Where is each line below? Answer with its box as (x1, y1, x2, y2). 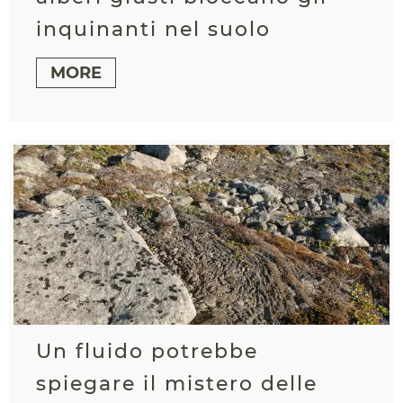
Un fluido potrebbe (36, 338, 258, 363)
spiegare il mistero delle (36, 371, 318, 396)
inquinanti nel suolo (36, 16, 271, 41)
